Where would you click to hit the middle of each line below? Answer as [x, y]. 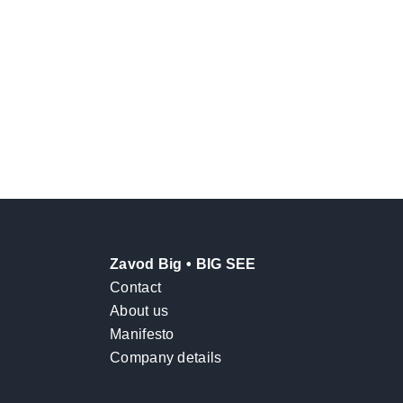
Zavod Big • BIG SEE [183, 264]
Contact [136, 288]
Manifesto [142, 335]
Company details [166, 358]
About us [139, 311]
